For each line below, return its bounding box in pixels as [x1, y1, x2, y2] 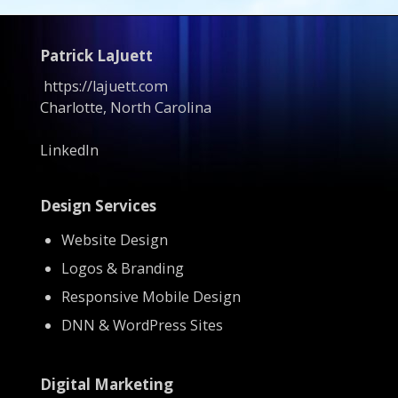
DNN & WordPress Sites [60, 315, 223, 336]
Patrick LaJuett [39, 44, 153, 66]
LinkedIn [39, 140, 99, 161]
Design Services [39, 195, 156, 217]
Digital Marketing [39, 373, 173, 394]
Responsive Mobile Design [60, 287, 241, 307]
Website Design [60, 230, 168, 251]
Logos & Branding [60, 259, 184, 279]
